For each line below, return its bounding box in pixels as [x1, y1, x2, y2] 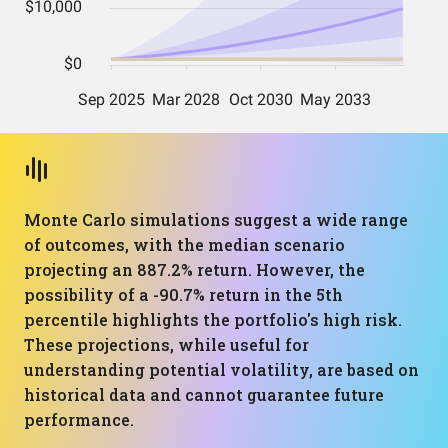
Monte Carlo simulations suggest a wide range [24, 209, 408, 230]
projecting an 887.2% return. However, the [24, 259, 365, 280]
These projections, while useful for [24, 334, 309, 355]
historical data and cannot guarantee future [24, 384, 384, 405]
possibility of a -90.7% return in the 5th [24, 284, 343, 305]
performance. [24, 409, 134, 430]
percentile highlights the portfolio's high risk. [24, 309, 402, 330]
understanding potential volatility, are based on [24, 359, 419, 380]
